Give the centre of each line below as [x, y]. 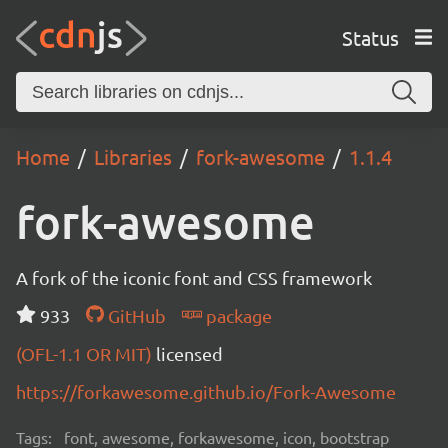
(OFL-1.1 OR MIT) [86, 353]
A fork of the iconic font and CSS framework [194, 277]
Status [370, 37]
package [236, 315]
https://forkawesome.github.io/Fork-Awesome [206, 391]
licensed [189, 353]
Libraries [133, 156]
